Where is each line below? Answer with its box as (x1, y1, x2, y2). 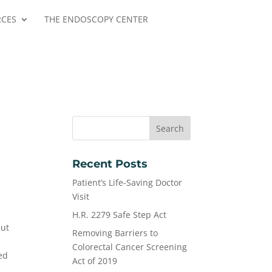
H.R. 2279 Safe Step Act (72, 209, 167, 220)
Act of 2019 (72, 255, 118, 267)
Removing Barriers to (72, 227, 158, 239)
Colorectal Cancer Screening (72, 241, 188, 253)
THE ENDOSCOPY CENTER (44, 13, 149, 25)
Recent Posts (72, 157, 148, 171)
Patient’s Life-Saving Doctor (72, 177, 183, 188)
